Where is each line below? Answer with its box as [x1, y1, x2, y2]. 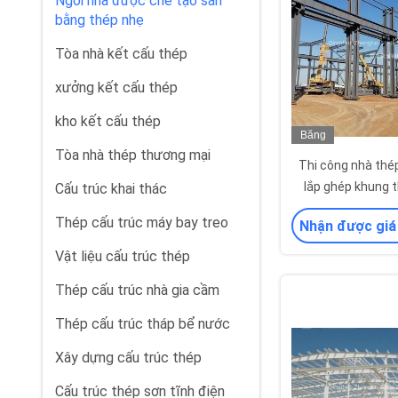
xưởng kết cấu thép [55, 79, 178, 96]
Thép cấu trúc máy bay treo [55, 214, 228, 231]
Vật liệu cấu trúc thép [55, 248, 190, 265]
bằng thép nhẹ [55, 12, 144, 28]
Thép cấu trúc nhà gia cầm [55, 282, 219, 298]
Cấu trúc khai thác [55, 180, 167, 197]
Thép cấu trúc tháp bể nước [55, 315, 230, 332]
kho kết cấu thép [55, 113, 161, 130]
